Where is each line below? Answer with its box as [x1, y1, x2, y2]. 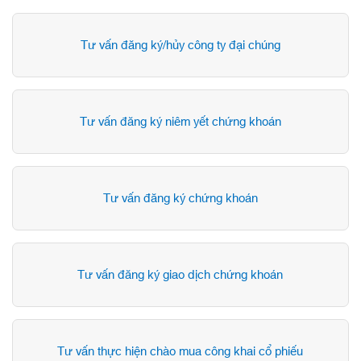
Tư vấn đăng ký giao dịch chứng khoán [77, 263, 283, 286]
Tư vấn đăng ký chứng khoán [102, 187, 258, 210]
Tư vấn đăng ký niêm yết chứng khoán [79, 110, 281, 133]
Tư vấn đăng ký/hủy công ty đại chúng [80, 34, 280, 56]
